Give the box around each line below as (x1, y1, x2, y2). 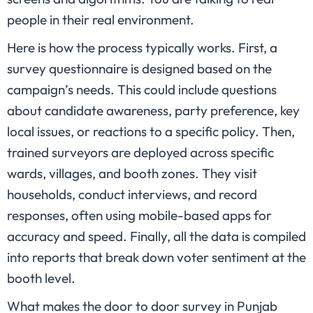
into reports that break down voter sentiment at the (7, 249, 306, 266)
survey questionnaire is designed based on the (7, 60, 272, 78)
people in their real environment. (7, 11, 194, 29)
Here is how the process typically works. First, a (7, 39, 277, 57)
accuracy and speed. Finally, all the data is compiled (7, 228, 306, 245)
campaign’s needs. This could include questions (7, 81, 277, 99)
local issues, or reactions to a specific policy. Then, (7, 123, 295, 140)
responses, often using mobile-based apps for (7, 207, 272, 224)
